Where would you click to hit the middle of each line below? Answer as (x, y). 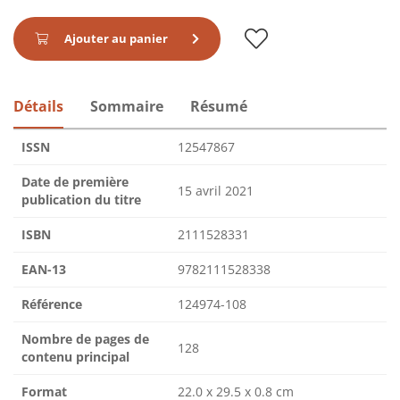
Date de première (75, 182)
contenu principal (75, 357)
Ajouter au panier (116, 39)
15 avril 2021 (216, 191)
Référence (52, 304)
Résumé (219, 107)
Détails (38, 107)
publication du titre (81, 200)
